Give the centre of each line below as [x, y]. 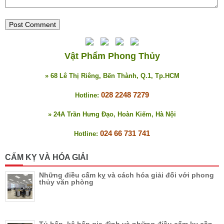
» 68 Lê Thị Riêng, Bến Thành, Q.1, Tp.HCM [112, 75]
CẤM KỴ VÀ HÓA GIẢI [46, 157]
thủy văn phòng [66, 182]
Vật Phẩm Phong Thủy [112, 56]
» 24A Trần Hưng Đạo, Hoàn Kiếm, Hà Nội [112, 114]
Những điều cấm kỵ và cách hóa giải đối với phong [126, 175]
